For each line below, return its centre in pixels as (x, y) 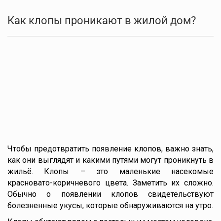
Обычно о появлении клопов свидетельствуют (110, 194)
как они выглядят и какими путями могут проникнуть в (110, 160)
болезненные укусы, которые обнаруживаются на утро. (110, 205)
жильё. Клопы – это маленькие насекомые (110, 171)
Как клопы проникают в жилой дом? (102, 20)
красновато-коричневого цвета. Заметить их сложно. (110, 183)
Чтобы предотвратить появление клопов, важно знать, (110, 149)
